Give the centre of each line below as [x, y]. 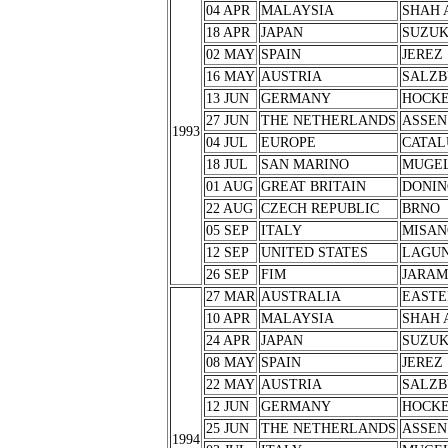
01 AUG [229, 186]
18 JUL [226, 164]
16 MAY [230, 76]
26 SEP [227, 274]
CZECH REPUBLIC [319, 208]
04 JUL [226, 142]
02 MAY [230, 54]
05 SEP [227, 230]
